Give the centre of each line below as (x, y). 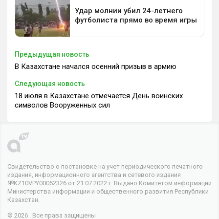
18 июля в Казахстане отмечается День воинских (99, 96)
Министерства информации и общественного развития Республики (108, 192)
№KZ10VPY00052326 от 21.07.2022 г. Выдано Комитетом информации (109, 183)
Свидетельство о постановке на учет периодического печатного (105, 167)
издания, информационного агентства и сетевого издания (94, 175)
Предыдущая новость (52, 55)
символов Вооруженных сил (62, 105)
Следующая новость (50, 84)
